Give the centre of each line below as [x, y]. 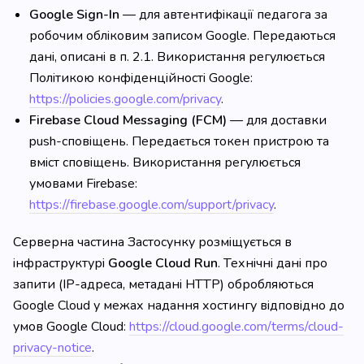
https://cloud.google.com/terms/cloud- [236, 327]
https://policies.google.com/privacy [125, 99]
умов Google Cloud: [71, 327]
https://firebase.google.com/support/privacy [152, 205]
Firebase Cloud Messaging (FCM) [128, 120]
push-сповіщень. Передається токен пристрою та [179, 141]
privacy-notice [52, 348]
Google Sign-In [74, 15]
